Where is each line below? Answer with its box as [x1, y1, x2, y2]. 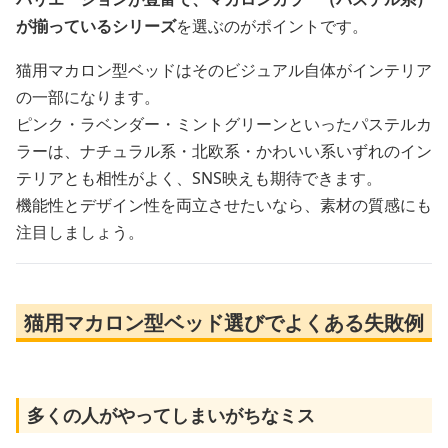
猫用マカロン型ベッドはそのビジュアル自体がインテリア [16, 58, 432, 81]
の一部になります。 [16, 85, 160, 108]
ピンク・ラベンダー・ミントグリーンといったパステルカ [16, 112, 432, 135]
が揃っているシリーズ [16, 14, 176, 37]
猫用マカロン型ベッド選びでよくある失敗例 [24, 308, 424, 336]
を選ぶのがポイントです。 [176, 14, 368, 37]
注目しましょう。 [16, 220, 144, 243]
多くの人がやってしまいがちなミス [27, 402, 315, 427]
